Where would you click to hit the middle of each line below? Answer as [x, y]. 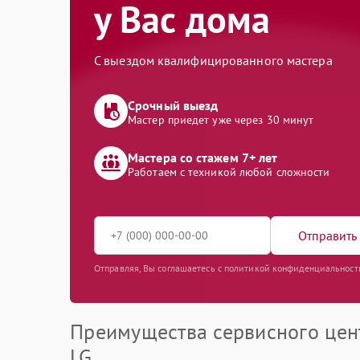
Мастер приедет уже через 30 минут [221, 120]
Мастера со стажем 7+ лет [203, 157]
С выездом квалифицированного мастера [213, 60]
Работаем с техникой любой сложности [229, 172]
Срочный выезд [173, 105]
